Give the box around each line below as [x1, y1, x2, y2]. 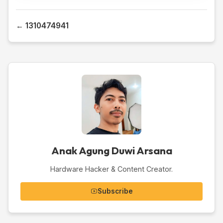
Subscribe [97, 187, 133, 196]
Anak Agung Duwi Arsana [51, 143, 172, 157]
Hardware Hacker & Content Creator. [50, 165, 173, 174]
